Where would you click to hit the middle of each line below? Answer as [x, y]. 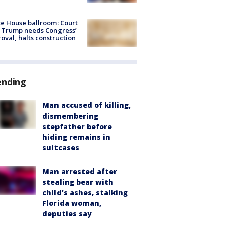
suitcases [61, 148]
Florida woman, [72, 203]
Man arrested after [80, 172]
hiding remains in [76, 137]
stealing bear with [78, 182]
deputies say [67, 214]
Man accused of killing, [87, 105]
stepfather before [77, 127]
